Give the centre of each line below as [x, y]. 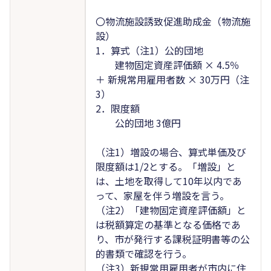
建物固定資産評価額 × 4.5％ [167, 64]
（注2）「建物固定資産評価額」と [171, 210]
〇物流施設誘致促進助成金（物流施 [173, 21]
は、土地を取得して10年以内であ [168, 181]
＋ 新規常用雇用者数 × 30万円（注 [172, 79]
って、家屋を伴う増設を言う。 [162, 195]
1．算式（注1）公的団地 [149, 50]
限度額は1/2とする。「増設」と [165, 166]
